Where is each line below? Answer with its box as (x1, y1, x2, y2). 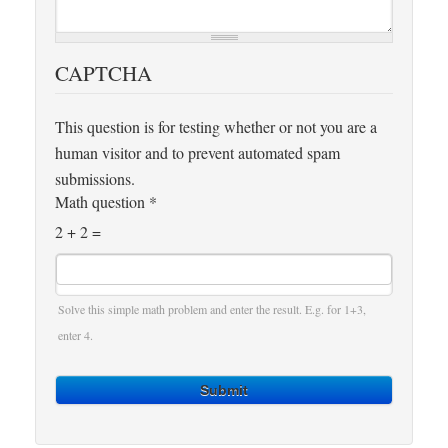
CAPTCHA (55, 59, 152, 88)
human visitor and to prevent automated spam (55, 142, 340, 164)
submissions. (55, 168, 135, 190)
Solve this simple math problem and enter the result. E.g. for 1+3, (58, 300, 366, 317)
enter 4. (58, 326, 93, 343)
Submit (200, 381, 248, 398)
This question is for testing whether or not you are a (55, 116, 377, 138)
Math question (55, 191, 149, 213)
